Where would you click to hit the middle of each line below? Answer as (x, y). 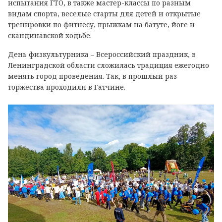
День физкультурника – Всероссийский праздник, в (102, 55)
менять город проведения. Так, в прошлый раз (92, 76)
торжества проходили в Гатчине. (67, 87)
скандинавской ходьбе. (51, 36)
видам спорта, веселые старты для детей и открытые (104, 14)
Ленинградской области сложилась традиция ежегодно (109, 65)
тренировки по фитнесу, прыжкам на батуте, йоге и (101, 25)
